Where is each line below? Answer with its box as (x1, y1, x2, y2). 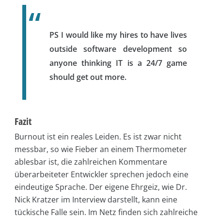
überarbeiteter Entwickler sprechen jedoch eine (15, 169, 188, 180)
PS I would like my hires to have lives (49, 29, 187, 40)
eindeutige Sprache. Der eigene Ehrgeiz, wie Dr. (15, 181, 187, 192)
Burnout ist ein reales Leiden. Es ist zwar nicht (15, 131, 182, 142)
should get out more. (49, 71, 126, 82)
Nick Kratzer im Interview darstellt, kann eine (15, 194, 177, 205)
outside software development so (49, 43, 187, 54)
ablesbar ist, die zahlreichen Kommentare (15, 156, 167, 167)
